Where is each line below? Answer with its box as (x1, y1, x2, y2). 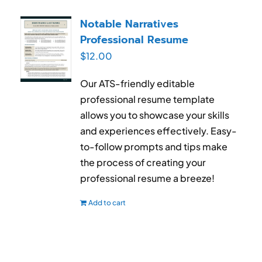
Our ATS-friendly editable (80, 77, 195, 89)
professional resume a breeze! (80, 171, 215, 184)
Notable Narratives (80, 15, 179, 32)
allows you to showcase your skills (80, 108, 230, 121)
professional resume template (80, 92, 215, 105)
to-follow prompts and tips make (80, 140, 228, 153)
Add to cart (88, 198, 126, 207)
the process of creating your (80, 156, 206, 168)
